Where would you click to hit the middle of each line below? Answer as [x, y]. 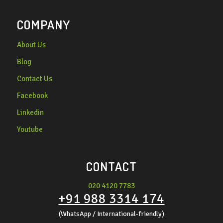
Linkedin [30, 112]
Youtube [30, 129]
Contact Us [34, 78]
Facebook [32, 95]
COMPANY [43, 24]
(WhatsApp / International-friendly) [111, 214]
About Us [31, 45]
